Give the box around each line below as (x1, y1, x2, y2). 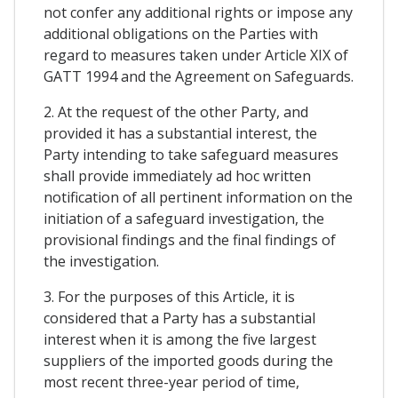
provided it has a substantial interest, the (44, 123, 317, 143)
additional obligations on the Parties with (44, 23, 318, 44)
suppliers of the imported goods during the (44, 350, 333, 370)
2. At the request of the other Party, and (44, 101, 308, 122)
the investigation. (44, 251, 159, 271)
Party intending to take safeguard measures (44, 144, 338, 164)
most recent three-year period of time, (44, 371, 299, 392)
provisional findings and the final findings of (44, 229, 336, 250)
